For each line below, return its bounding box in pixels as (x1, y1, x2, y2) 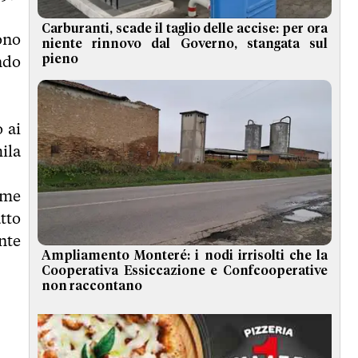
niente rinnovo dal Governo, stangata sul (42, 38, 328, 51)
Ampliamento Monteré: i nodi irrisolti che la (42, 249, 328, 263)
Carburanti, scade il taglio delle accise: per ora (42, 22, 328, 36)
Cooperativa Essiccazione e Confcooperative (42, 265, 328, 278)
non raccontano (42, 280, 142, 293)
